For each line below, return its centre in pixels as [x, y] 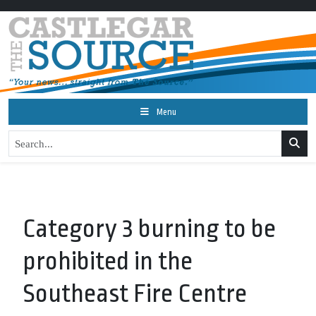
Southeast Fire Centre [135, 294]
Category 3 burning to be [149, 229]
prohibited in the [108, 261]
